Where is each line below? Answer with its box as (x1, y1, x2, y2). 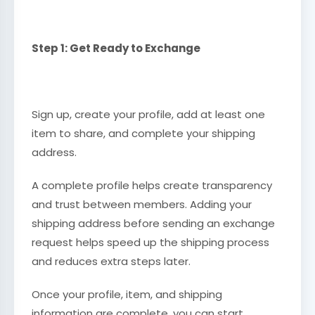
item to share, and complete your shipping (32, 126, 255, 141)
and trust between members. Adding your (32, 197, 252, 212)
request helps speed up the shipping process (32, 235, 269, 250)
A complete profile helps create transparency (32, 178, 272, 193)
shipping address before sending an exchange (32, 216, 275, 231)
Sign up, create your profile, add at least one (32, 107, 265, 122)
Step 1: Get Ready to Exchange (32, 41, 202, 56)
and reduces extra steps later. (32, 254, 191, 269)
